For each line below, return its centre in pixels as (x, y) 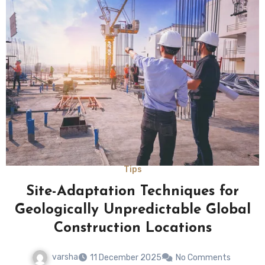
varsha (65, 257)
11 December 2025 (126, 258)
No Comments (203, 258)
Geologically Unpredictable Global (132, 210)
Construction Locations (132, 229)
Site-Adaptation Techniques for (132, 192)
